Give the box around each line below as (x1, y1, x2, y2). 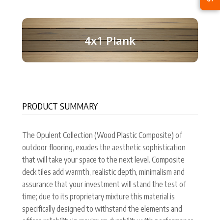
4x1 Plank (84, 32, 136, 48)
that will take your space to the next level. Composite (22, 154, 185, 165)
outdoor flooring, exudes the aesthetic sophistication (22, 142, 186, 152)
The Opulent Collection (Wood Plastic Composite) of (22, 130, 182, 140)
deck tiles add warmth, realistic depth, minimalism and (22, 166, 185, 177)
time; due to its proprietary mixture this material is (22, 191, 175, 201)
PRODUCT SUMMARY (22, 100, 98, 111)
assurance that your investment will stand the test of (22, 179, 186, 189)
